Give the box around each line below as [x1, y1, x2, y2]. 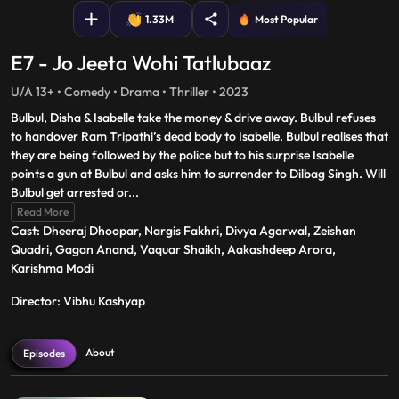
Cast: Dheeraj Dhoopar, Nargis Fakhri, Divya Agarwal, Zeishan [11, 223, 356, 239]
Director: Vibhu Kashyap [11, 293, 145, 309]
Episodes [23, 346, 65, 360]
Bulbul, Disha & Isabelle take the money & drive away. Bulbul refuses [11, 110, 376, 126]
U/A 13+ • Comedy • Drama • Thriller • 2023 [11, 84, 248, 100]
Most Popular [254, 12, 318, 26]
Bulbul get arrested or [11, 184, 128, 200]
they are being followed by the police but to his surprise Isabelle [11, 147, 354, 163]
